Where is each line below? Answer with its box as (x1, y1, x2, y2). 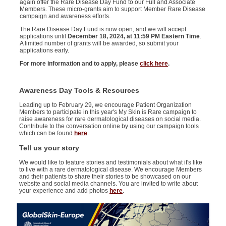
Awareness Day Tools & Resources (19, 86, 141, 95)
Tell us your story (19, 144, 79, 152)
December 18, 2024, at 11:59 (68, 33, 151, 40)
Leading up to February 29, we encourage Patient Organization (19, 101, 192, 109)
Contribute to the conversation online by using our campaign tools (19, 123, 199, 130)
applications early (20, 47, 68, 54)
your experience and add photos (19, 187, 109, 195)
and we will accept (134, 26, 186, 33)
